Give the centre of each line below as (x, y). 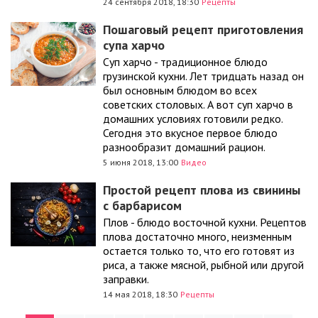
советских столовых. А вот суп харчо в (198, 104)
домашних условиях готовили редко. (193, 119)
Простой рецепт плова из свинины (202, 190)
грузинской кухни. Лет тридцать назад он (203, 76)
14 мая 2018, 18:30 (140, 294)
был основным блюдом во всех (180, 90)
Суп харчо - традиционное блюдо (185, 62)
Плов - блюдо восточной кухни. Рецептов (205, 222)
